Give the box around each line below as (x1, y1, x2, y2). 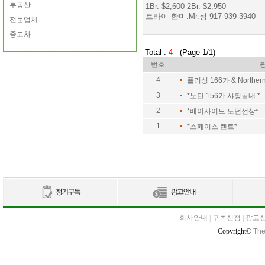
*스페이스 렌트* (187, 122, 237, 131)
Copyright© (218, 227, 253, 235)
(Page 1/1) (173, 48, 215, 57)
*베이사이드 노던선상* (187, 107, 258, 115)
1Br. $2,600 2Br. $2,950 (146, 2, 228, 11)
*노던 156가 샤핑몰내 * (187, 92, 260, 100)
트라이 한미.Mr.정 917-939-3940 (146, 12, 256, 21)
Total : (143, 48, 169, 57)
